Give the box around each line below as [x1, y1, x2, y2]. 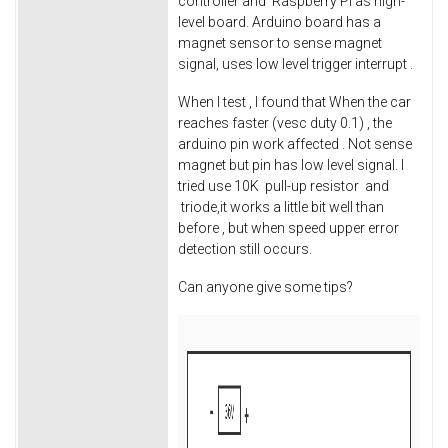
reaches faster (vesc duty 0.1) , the [178, 115, 392, 132]
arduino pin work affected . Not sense [178, 136, 412, 153]
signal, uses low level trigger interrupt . [178, 56, 413, 73]
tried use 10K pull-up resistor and [178, 178, 389, 195]
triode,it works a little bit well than [178, 199, 384, 216]
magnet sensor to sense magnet [178, 35, 382, 52]
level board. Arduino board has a [178, 14, 381, 31]
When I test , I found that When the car [178, 94, 411, 111]
